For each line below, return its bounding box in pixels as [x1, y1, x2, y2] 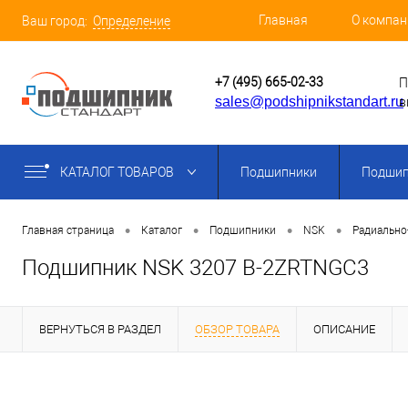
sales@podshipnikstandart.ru [215, 94, 403, 109]
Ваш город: [22, 14, 87, 28]
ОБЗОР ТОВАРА [195, 322, 280, 337]
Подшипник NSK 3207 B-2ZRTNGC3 [22, 255, 369, 281]
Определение [93, 14, 170, 29]
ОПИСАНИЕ [313, 322, 375, 337]
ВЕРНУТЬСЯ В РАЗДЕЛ [39, 322, 161, 337]
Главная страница [22, 224, 114, 238]
